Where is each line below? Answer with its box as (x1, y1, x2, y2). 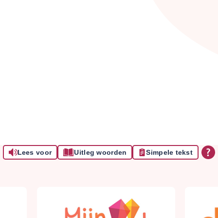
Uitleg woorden (74, 148, 127, 156)
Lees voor (17, 148, 52, 156)
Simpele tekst (146, 148, 193, 156)
